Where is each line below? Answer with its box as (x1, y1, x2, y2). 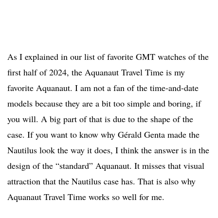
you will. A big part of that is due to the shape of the (7, 113, 193, 125)
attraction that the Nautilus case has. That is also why (7, 175, 196, 187)
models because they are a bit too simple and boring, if (7, 97, 201, 109)
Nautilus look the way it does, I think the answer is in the (7, 144, 209, 156)
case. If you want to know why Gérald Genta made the (7, 128, 200, 141)
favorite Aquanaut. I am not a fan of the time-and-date (7, 82, 199, 94)
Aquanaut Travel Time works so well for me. (7, 191, 164, 203)
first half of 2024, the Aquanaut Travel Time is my (7, 66, 185, 78)
